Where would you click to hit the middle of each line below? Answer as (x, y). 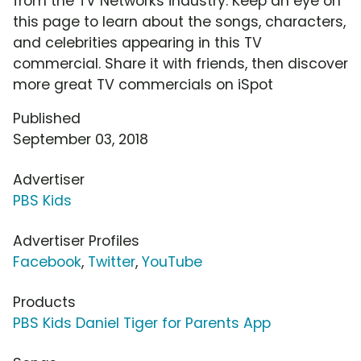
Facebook (47, 262)
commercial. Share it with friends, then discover (180, 64)
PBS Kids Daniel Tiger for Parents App (142, 324)
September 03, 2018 (81, 140)
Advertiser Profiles (76, 241)
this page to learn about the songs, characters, (179, 22)
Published (47, 119)
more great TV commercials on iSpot (143, 85)
